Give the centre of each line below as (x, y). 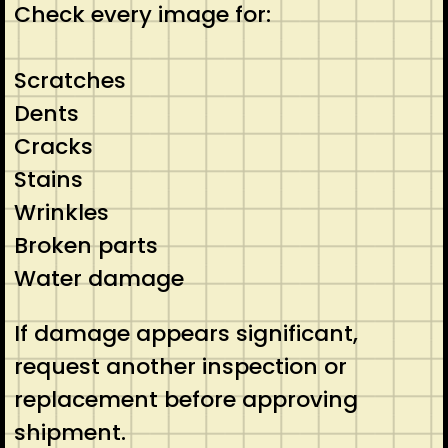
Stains (48, 179)
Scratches (69, 80)
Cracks (53, 146)
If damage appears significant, (185, 333)
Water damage (98, 278)
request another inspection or (180, 366)
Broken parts (85, 245)
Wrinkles (61, 212)
